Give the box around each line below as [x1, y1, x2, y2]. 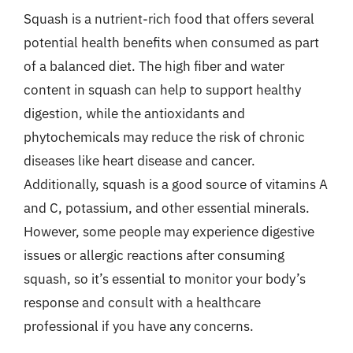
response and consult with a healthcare [24, 293, 261, 311]
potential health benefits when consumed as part [24, 33, 319, 51]
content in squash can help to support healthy [24, 80, 301, 98]
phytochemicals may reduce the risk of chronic [24, 128, 305, 146]
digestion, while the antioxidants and [24, 104, 245, 122]
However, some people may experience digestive [24, 222, 314, 240]
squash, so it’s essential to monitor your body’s [24, 269, 306, 288]
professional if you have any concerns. [24, 317, 254, 335]
